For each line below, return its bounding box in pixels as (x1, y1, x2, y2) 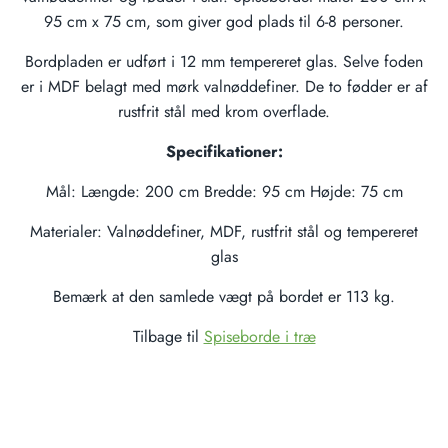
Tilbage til (132, 325, 204, 348)
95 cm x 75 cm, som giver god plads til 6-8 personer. (44, 10, 404, 33)
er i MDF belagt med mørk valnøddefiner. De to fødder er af (20, 75, 428, 98)
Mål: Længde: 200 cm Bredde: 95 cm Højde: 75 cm (45, 180, 403, 203)
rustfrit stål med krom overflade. (118, 100, 330, 123)
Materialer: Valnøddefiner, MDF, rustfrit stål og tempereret (30, 220, 418, 243)
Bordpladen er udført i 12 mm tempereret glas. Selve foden (25, 50, 423, 73)
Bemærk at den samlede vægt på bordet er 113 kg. (53, 285, 395, 308)
